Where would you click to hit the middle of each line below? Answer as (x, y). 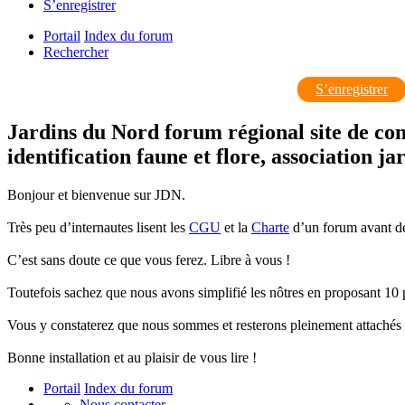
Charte (270, 227)
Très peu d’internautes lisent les (98, 227)
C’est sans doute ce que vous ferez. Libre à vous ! (149, 259)
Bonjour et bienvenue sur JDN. (96, 194)
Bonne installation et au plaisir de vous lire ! (132, 357)
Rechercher (76, 52)
